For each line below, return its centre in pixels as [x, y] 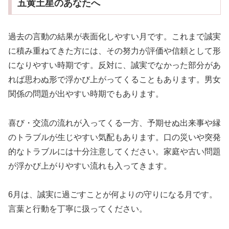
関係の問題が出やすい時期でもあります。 [86, 94]
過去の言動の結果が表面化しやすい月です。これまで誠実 [114, 36]
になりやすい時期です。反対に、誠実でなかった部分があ [114, 65]
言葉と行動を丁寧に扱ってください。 [78, 209]
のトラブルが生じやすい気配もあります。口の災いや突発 [114, 137]
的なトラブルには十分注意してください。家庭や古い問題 [114, 151]
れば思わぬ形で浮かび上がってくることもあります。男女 [114, 79]
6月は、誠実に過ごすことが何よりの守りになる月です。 [113, 195]
